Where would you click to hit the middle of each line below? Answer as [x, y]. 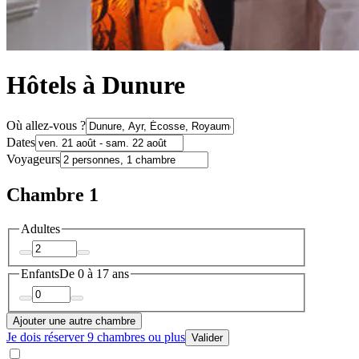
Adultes [40, 228]
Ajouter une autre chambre [74, 321]
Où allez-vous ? [46, 125]
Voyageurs [33, 159]
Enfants [40, 274]
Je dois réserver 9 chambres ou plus [96, 337]
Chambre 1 [52, 194]
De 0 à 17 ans [94, 274]
